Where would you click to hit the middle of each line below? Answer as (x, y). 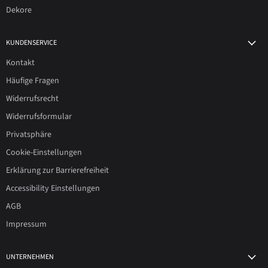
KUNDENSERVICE (31, 43)
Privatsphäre (29, 135)
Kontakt (20, 63)
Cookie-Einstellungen (44, 153)
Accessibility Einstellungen (53, 188)
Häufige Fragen (33, 81)
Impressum (26, 224)
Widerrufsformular (39, 117)
